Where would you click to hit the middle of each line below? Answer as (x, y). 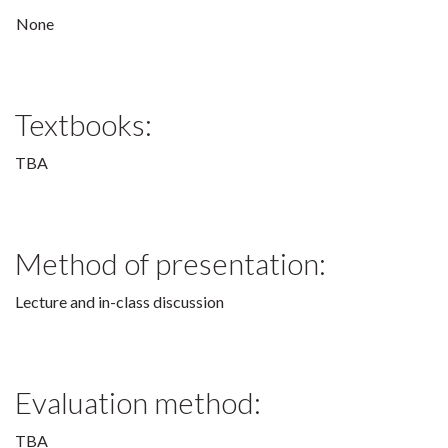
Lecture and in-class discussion (119, 301)
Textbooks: (83, 124)
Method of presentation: (170, 263)
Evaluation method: (138, 402)
